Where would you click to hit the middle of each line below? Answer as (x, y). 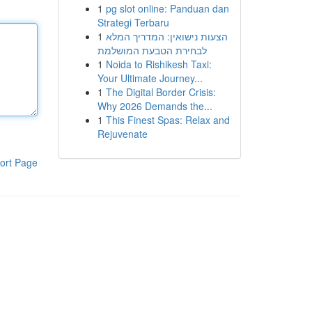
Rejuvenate (122, 134)
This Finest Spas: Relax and (167, 120)
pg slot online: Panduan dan (167, 8)
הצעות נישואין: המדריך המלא (166, 36)
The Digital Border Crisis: (161, 92)
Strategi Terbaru (133, 22)
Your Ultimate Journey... (150, 78)
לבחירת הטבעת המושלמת (152, 50)
